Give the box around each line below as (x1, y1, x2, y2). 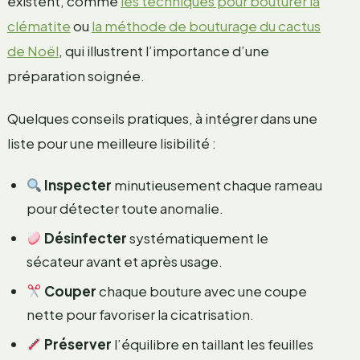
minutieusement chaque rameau (112, 175, 323, 194)
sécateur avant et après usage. (26, 252, 223, 270)
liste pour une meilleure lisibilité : (6, 133, 216, 152)
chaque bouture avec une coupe (96, 281, 308, 300)
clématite (6, 16, 71, 35)
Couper (44, 281, 97, 300)
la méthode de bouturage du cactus (91, 16, 321, 35)
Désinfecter (44, 228, 128, 247)
